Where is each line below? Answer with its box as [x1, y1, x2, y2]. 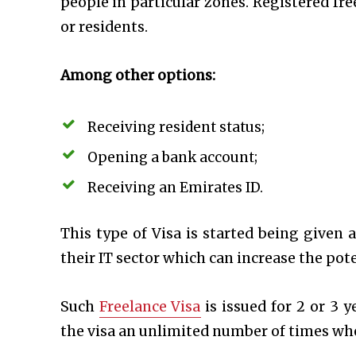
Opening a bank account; [87, 149, 257, 167]
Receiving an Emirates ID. [87, 179, 263, 197]
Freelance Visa [99, 298, 201, 316]
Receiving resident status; [87, 118, 265, 137]
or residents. [60, 18, 148, 37]
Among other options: [60, 67, 215, 85]
